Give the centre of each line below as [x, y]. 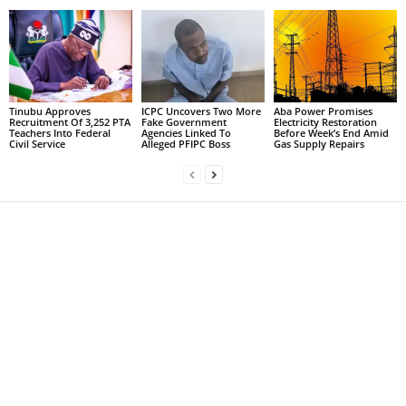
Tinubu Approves [50, 111]
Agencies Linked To [186, 133]
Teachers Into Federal [60, 133]
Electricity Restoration [325, 122]
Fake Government [184, 122]
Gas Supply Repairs [319, 144]
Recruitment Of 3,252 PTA [70, 122]
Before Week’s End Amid [331, 133]
